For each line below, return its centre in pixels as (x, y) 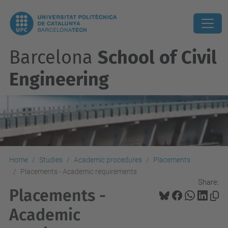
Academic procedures (108, 160)
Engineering (59, 79)
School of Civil (157, 58)
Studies (51, 160)
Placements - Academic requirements (79, 172)
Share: (208, 182)
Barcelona (53, 58)
